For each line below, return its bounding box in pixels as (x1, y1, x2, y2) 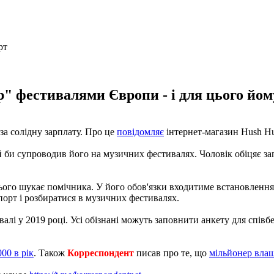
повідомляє (117, 126, 164, 137)
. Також (34, 247, 67, 258)
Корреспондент (67, 247, 134, 258)
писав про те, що (134, 247, 209, 258)
